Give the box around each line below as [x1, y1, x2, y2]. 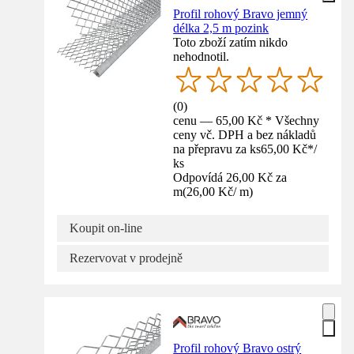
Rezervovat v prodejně [70, 250, 183, 265]
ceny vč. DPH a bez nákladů [173, 127, 317, 141]
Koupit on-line [70, 220, 142, 235]
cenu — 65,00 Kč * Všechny [173, 113, 320, 127]
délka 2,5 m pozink [173, 21, 269, 35]
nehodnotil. [173, 49, 230, 63]
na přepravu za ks [173, 141, 262, 156]
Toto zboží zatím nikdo [173, 35, 288, 49]
